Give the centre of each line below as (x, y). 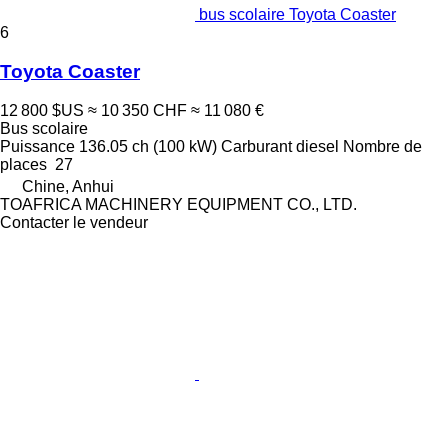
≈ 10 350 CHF (137, 110)
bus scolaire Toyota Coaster (297, 15)
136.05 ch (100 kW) (148, 146)
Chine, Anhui (68, 186)
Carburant (256, 146)
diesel (317, 146)
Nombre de (382, 146)
